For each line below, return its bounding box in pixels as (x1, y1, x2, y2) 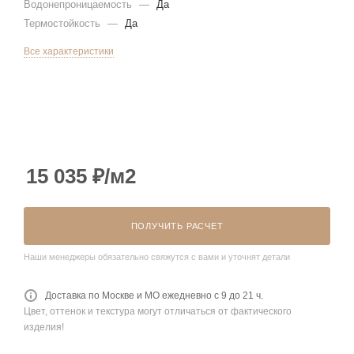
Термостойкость (24, 17, 104, 29)
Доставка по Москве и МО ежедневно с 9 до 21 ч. (45, 289, 263, 301)
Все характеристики (24, 45, 114, 57)
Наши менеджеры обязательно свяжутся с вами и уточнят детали (24, 251, 290, 262)
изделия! (24, 321, 64, 333)
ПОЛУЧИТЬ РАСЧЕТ (130, 220, 224, 231)
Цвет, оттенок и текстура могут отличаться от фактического (24, 305, 292, 317)
